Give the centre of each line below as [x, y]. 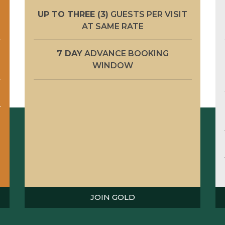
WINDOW [113, 66]
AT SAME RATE [113, 26]
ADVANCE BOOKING [125, 53]
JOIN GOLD [113, 197]
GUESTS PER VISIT [148, 14]
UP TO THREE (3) [73, 14]
